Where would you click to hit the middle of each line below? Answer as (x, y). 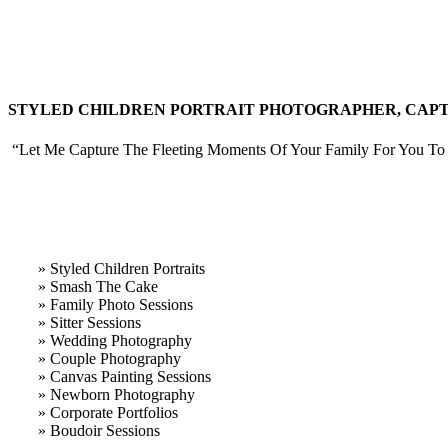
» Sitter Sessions (89, 322)
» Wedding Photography (115, 340)
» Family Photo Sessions (115, 304)
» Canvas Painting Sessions (124, 376)
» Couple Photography (109, 358)
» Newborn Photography (116, 394)
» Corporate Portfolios (108, 412)
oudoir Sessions (110, 430)
